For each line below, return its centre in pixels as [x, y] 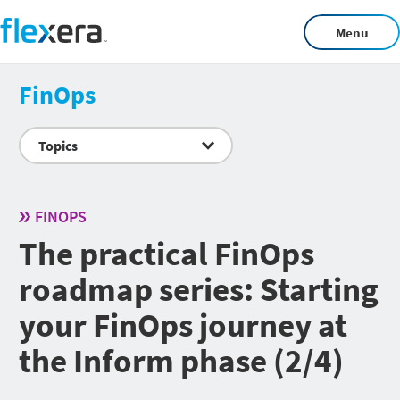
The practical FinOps [167, 253]
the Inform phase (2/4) [181, 360]
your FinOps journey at [183, 325]
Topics [58, 146]
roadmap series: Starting [199, 289]
